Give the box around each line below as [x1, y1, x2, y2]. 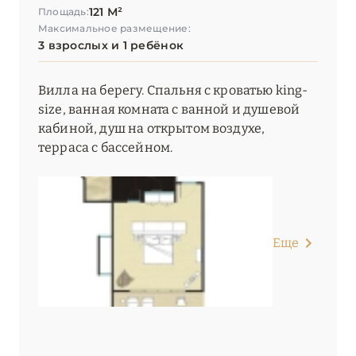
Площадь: [38, 6, 89, 18]
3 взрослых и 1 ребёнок [38, 38, 184, 53]
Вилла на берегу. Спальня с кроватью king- [38, 83, 308, 99]
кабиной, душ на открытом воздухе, [38, 121, 265, 137]
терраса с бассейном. [38, 140, 173, 156]
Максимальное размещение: [38, 22, 191, 35]
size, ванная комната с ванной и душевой [38, 102, 300, 118]
